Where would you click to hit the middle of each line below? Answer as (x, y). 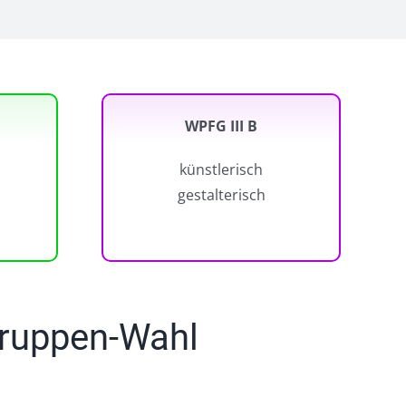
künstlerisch (221, 169)
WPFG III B (221, 126)
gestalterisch (221, 195)
